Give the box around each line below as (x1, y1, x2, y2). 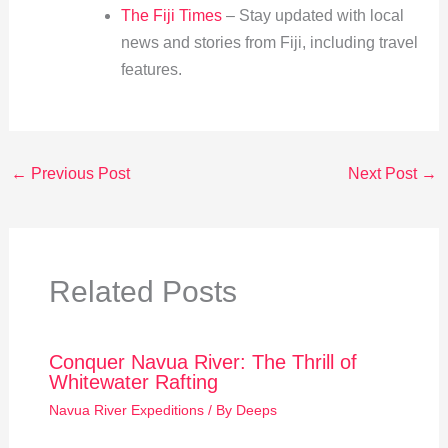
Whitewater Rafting (48, 371, 218, 394)
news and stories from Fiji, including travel (120, 33, 418, 51)
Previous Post (26, 164, 130, 182)
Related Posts (48, 275, 237, 309)
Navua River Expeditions (48, 402, 204, 419)
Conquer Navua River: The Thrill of (48, 351, 357, 374)
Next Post (348, 164, 422, 182)
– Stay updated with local (221, 6, 404, 24)
